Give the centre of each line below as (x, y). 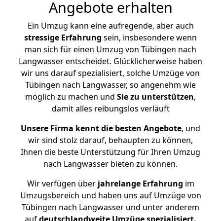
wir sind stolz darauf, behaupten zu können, (110, 140)
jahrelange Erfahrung (139, 184)
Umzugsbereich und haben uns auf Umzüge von (110, 195)
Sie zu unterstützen (155, 97)
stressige (42, 37)
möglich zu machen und (71, 97)
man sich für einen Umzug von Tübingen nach (110, 49)
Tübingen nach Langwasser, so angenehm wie (110, 85)
